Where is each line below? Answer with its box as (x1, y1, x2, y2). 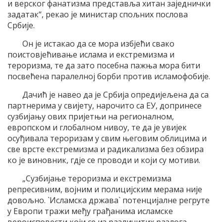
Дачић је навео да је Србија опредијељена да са (22, 89, 209, 101)
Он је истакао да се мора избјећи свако (22, 38, 174, 50)
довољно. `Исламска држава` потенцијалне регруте (7, 195, 210, 206)
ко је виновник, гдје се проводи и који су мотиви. (7, 155, 200, 166)
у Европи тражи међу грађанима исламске (7, 206, 173, 217)
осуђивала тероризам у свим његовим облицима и (7, 133, 207, 144)
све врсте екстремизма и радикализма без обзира (7, 144, 204, 155)
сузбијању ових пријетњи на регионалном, (7, 111, 174, 122)
